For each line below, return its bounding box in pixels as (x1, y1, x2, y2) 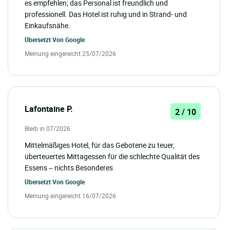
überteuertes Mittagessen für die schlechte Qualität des (25, 151, 200, 162)
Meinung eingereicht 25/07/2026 (25, 49, 116, 58)
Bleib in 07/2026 (25, 124, 70, 133)
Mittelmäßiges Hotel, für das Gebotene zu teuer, (25, 140, 175, 150)
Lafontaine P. (25, 103, 73, 115)
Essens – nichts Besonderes (25, 163, 113, 173)
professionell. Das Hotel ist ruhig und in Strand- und (25, 9, 187, 20)
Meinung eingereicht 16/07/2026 (25, 191, 116, 200)
